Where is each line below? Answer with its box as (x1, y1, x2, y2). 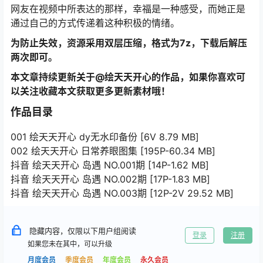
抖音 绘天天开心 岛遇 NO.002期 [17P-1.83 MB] (11, 173, 210, 186)
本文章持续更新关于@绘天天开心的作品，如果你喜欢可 (11, 71, 245, 83)
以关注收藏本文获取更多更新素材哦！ (11, 85, 170, 97)
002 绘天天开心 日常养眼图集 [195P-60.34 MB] (11, 145, 215, 157)
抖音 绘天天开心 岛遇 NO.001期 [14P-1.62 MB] (11, 159, 209, 171)
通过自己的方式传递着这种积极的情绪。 (11, 17, 180, 29)
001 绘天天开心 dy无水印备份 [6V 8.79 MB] (11, 131, 199, 143)
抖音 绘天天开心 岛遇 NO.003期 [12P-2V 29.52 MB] (11, 187, 234, 200)
